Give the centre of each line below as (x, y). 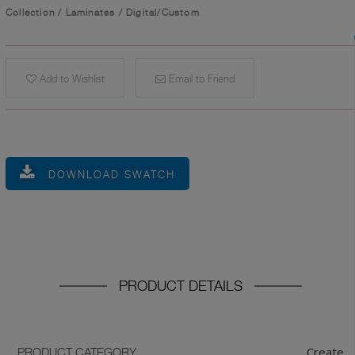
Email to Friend (200, 79)
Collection (31, 13)
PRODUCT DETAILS (181, 286)
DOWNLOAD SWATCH (112, 175)
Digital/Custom (163, 13)
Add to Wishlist (70, 79)
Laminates (90, 13)
